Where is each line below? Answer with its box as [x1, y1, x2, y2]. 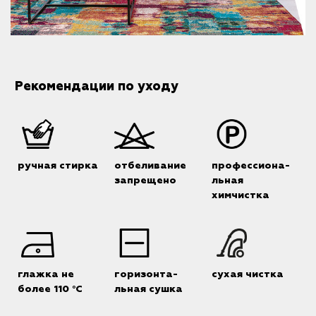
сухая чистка [211, 269, 284, 280]
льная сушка [114, 284, 183, 295]
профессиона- [211, 160, 290, 171]
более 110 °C [17, 284, 83, 295]
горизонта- [114, 269, 178, 280]
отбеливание [114, 160, 187, 171]
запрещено [114, 175, 177, 186]
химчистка [211, 190, 269, 200]
